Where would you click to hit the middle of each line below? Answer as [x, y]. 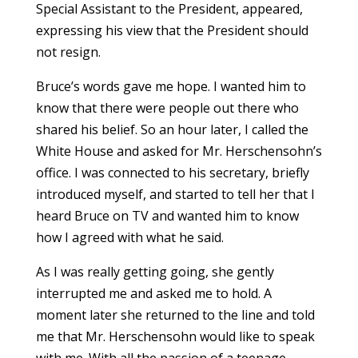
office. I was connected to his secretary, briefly [172, 173]
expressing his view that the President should [172, 31]
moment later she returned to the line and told [175, 315]
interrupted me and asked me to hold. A [153, 294]
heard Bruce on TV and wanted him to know [167, 216]
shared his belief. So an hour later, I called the [172, 130]
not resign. [68, 52]
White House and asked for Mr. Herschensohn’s [179, 151]
